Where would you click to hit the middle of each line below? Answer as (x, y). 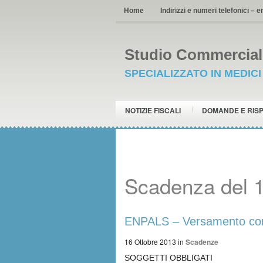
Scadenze (202, 242)
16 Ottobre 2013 (150, 242)
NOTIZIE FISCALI (153, 110)
